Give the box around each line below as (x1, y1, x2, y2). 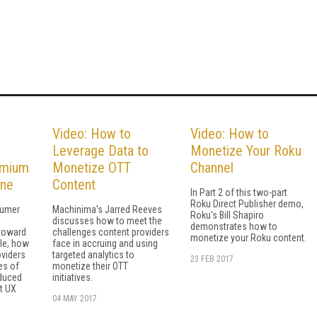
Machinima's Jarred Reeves (52, 203, 162, 215)
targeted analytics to (52, 248, 134, 260)
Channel (190, 158, 234, 176)
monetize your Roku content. (190, 231, 306, 243)
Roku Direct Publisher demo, (190, 197, 304, 209)
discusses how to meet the (52, 214, 162, 226)
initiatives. (52, 271, 93, 283)
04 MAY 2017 (52, 293, 97, 304)
